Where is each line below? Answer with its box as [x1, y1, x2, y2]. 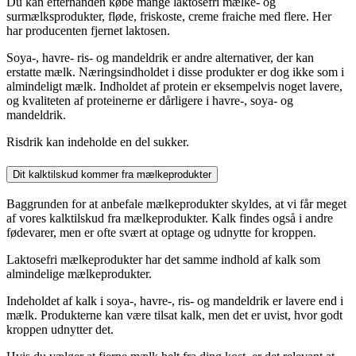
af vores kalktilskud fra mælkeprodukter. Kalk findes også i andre [6, 211, 333, 226]
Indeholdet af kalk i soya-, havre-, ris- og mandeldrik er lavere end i [6, 294, 343, 308]
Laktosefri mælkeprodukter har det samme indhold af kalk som [6, 253, 320, 267]
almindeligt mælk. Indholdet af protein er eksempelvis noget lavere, [6, 79, 342, 93]
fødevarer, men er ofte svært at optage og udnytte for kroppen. [6, 226, 316, 240]
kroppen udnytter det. [6, 323, 114, 337]
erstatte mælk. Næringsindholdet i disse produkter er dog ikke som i [6, 65, 344, 79]
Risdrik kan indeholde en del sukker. [6, 135, 189, 149]
